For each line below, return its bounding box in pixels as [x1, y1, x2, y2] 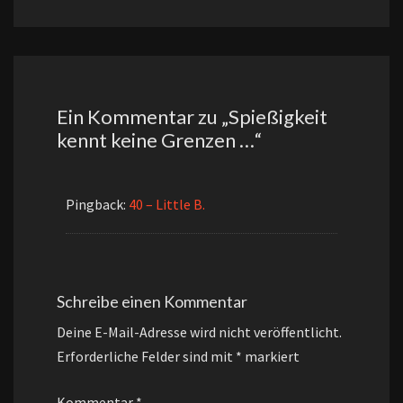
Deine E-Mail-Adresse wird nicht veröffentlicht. [57, 323, 342, 342]
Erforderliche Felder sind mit [57, 347, 236, 366]
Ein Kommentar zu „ [57, 104, 228, 130]
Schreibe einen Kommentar [57, 291, 247, 312]
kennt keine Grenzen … [57, 128, 255, 153]
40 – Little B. [129, 195, 205, 214]
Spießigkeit [228, 104, 327, 130]
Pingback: [66, 195, 129, 214]
